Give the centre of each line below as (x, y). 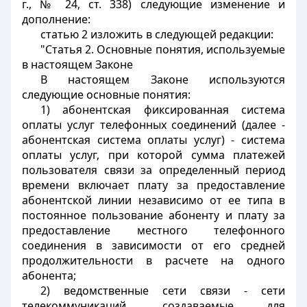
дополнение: (56, 19)
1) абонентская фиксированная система (162, 110)
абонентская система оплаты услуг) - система (153, 140)
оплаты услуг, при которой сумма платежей (153, 155)
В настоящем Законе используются (162, 79)
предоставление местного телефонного (153, 230)
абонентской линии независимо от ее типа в (153, 200)
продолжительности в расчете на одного (153, 260)
